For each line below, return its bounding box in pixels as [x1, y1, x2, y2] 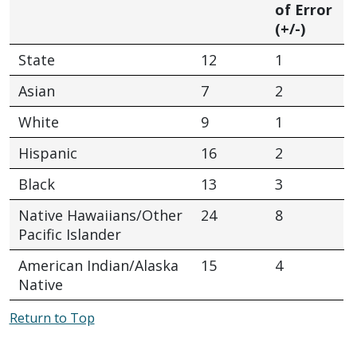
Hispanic [18, 143, 77, 163]
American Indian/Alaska [18, 255, 178, 275]
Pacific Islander [18, 224, 121, 244]
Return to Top [9, 308, 95, 327]
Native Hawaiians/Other [18, 205, 182, 225]
